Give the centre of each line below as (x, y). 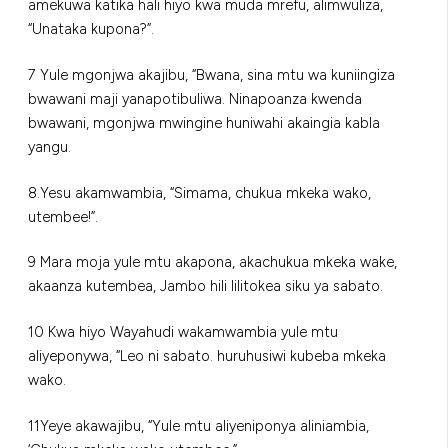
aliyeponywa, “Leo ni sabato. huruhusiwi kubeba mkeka (207, 356)
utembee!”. (63, 216)
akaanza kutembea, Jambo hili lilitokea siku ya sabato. (205, 286)
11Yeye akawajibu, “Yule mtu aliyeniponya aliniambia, (198, 426)
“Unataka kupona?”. (91, 28)
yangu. (49, 146)
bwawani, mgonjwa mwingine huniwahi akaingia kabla (204, 122)
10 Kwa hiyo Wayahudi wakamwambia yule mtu (183, 332)
